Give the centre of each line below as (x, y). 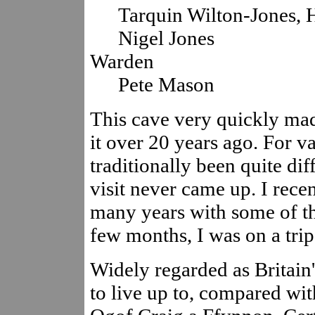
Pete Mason (166, 84)
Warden (122, 61)
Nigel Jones (166, 38)
